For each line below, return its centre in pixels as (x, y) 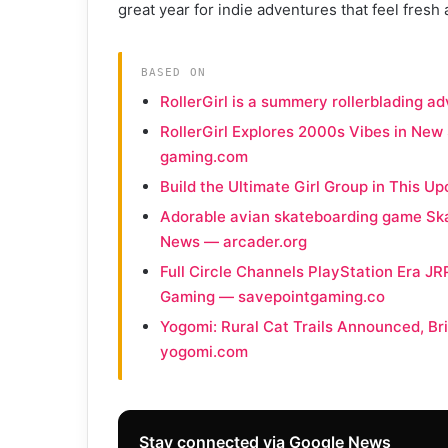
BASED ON (173, 73)
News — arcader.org (233, 242)
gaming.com (203, 157)
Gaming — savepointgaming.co (272, 297)
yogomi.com (203, 352)
